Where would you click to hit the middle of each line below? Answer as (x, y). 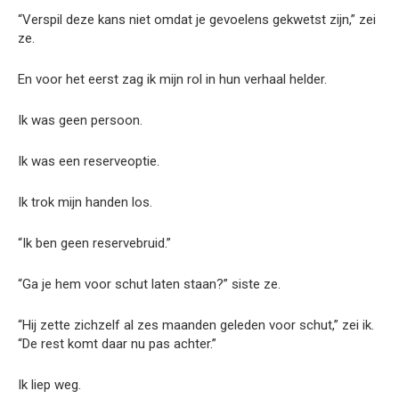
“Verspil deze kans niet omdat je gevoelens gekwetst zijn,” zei (197, 19)
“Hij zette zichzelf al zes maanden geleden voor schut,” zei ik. (196, 325)
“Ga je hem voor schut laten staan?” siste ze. (149, 284)
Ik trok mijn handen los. (85, 202)
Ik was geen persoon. (80, 120)
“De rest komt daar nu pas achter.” (117, 343)
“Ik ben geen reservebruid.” (94, 243)
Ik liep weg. (49, 384)
